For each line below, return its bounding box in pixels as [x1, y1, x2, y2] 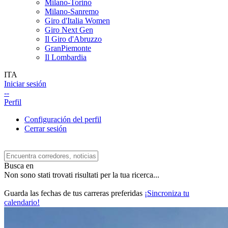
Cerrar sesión [24, 124, 67, 133]
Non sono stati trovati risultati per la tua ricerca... [4, 170, 159, 179]
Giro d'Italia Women [45, 16, 110, 25]
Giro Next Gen [45, 25, 93, 34]
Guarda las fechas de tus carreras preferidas [4, 189, 145, 197]
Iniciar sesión [4, 79, 46, 88]
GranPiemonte [45, 44, 91, 52]
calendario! [4, 198, 40, 207]
